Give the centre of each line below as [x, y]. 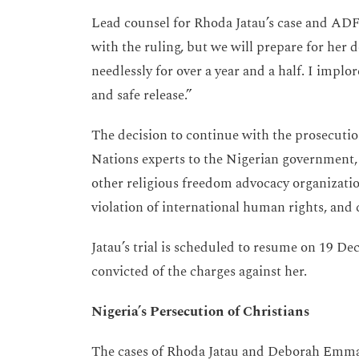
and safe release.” [143, 96]
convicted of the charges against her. [201, 272]
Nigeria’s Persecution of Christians [200, 312]
